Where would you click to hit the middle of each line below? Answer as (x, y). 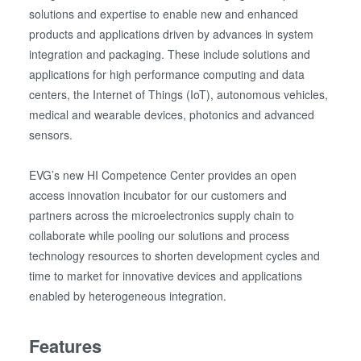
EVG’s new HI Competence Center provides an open (163, 174)
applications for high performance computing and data (167, 74)
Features (66, 346)
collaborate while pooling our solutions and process (160, 235)
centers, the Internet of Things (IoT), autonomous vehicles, (179, 94)
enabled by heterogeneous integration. (128, 295)
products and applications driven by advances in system (172, 33)
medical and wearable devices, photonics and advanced (172, 114)
